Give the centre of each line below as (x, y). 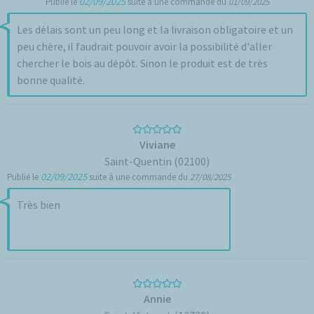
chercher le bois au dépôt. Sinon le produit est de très (142, 63)
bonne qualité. (51, 80)
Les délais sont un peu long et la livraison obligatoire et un (155, 29)
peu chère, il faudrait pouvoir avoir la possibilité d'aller (144, 46)
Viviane (157, 144)
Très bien (39, 205)
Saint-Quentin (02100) (157, 161)
